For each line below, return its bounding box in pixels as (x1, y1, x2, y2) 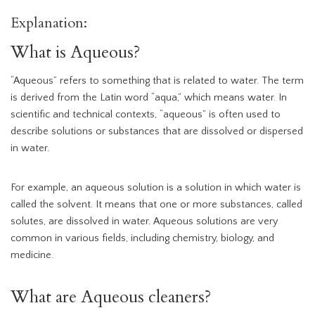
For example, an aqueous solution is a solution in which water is (11, 182, 301, 194)
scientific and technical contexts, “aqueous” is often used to (11, 109, 281, 121)
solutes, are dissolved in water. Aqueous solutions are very (11, 216, 278, 228)
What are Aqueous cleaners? (11, 285, 211, 309)
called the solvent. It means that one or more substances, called (11, 199, 302, 211)
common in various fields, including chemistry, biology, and (11, 233, 274, 245)
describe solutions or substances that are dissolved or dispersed (11, 126, 303, 138)
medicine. (11, 250, 53, 262)
